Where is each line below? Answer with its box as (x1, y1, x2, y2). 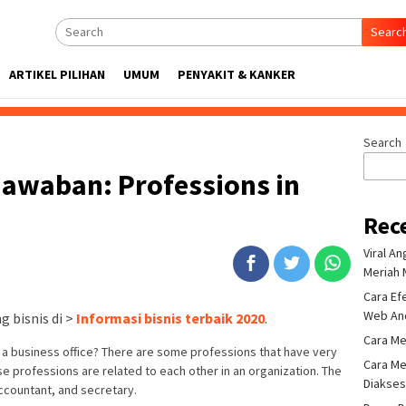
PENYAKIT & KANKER (178, 66, 295, 82)
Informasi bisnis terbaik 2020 (76, 309, 265, 328)
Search (363, 134, 402, 150)
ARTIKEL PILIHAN (9, 66, 105, 82)
